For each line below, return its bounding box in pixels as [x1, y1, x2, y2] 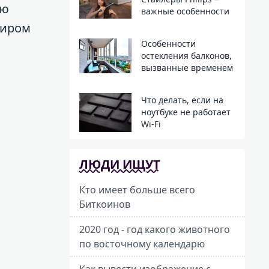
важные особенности [141, 5, 229, 17]
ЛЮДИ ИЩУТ [79, 156, 160, 172]
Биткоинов [79, 197, 130, 211]
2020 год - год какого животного [79, 222, 230, 236]
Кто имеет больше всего [79, 183, 195, 196]
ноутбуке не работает [141, 106, 231, 118]
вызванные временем [141, 61, 233, 73]
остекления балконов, [141, 49, 232, 61]
